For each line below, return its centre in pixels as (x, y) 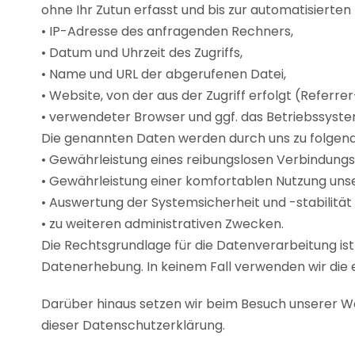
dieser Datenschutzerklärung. (133, 325)
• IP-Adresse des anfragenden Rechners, (167, 31)
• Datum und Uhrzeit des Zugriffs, (142, 53)
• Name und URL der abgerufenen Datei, (164, 74)
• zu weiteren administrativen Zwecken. (162, 224)
